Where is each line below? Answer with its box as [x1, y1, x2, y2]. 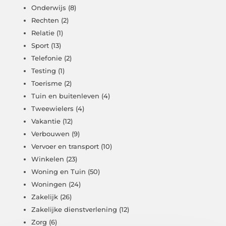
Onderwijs [31, 4, 67, 12]
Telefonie [31, 54, 63, 63]
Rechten [31, 16, 60, 25]
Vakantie [31, 117, 61, 126]
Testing [31, 67, 56, 75]
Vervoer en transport [31, 142, 99, 151]
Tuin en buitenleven [31, 92, 100, 100]
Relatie [31, 29, 55, 37]
